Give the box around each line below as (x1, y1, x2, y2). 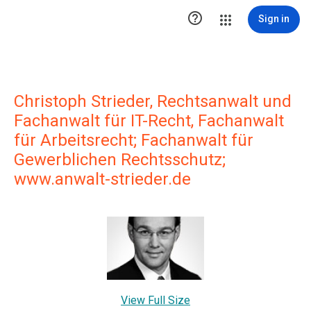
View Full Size (121, 294, 190, 308)
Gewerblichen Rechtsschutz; (14, 150, 226, 169)
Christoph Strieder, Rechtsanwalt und (14, 92, 292, 111)
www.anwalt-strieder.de (14, 169, 191, 189)
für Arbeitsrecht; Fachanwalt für (14, 131, 253, 150)
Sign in (258, 13, 289, 24)
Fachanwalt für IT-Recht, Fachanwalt (14, 111, 284, 131)
